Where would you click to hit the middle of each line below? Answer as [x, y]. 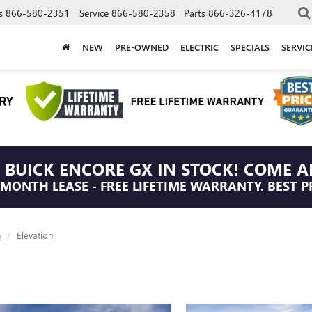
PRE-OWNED [141, 47]
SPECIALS [250, 47]
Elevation [35, 235]
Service [94, 13]
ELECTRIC [199, 47]
